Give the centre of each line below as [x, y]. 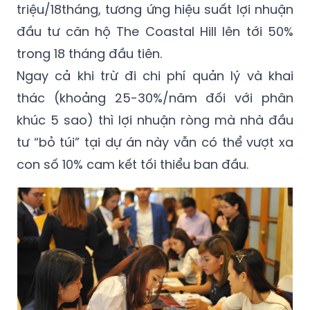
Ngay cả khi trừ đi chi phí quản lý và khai [155, 76]
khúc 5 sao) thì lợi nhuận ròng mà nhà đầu [155, 120]
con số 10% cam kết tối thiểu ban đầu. [134, 165]
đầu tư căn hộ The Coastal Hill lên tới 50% [155, 32]
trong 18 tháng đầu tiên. [91, 54]
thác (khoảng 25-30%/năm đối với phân [155, 98]
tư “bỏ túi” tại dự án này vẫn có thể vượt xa [155, 143]
